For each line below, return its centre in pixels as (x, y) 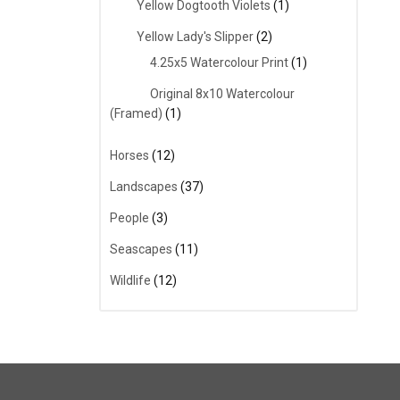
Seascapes (141, 250)
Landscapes (144, 187)
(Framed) (136, 114)
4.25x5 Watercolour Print (219, 63)
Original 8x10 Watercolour (222, 94)
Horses (129, 156)
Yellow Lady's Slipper (195, 37)
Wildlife (130, 281)
